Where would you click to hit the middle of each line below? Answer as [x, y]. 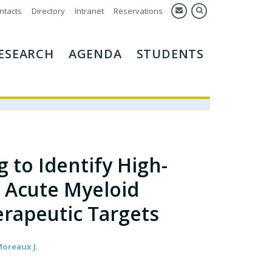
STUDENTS [170, 54]
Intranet [89, 11]
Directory [48, 11]
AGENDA [95, 54]
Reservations [138, 11]
